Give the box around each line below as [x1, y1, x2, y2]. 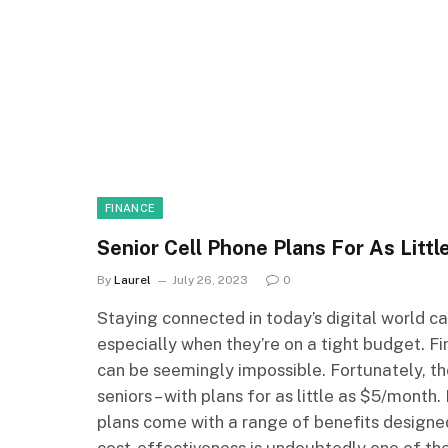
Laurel [114, 272, 151, 287]
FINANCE [105, 201, 156, 214]
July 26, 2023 [172, 272, 248, 287]
